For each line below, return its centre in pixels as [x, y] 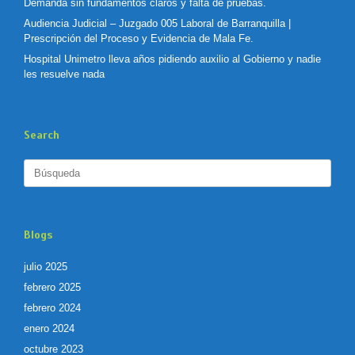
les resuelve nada [64, 74]
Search [42, 136]
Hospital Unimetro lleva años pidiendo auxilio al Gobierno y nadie [172, 59]
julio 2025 [46, 267]
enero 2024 [49, 329]
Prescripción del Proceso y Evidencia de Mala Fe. [139, 39]
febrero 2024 [52, 308]
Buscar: [41, 166]
